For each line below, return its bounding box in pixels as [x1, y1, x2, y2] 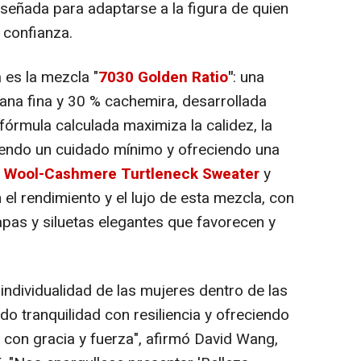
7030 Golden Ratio [98, 66, 228, 89]
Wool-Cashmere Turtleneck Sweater [4, 163, 259, 186]
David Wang [194, 328, 275, 351]
